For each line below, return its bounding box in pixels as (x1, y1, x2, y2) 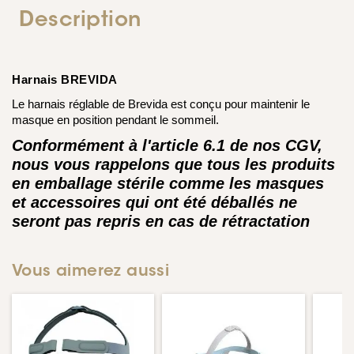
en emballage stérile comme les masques (12, 175, 324, 192)
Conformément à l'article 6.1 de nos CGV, (12, 137, 322, 154)
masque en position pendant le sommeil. (12, 114, 219, 126)
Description (19, 11, 141, 32)
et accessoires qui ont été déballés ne (12, 194, 297, 211)
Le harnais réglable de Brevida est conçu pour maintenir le (12, 98, 310, 111)
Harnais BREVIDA (12, 73, 118, 86)
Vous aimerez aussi (12, 264, 170, 280)
